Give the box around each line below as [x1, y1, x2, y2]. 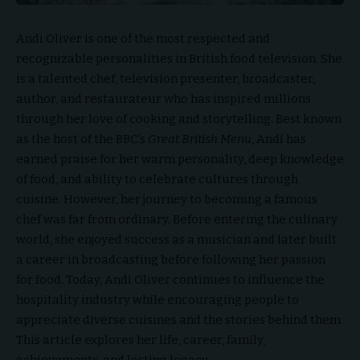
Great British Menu [148, 132, 252, 147]
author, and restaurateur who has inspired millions [16, 92, 311, 107]
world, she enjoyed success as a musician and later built [16, 232, 337, 247]
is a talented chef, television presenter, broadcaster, [16, 72, 315, 87]
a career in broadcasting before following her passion [16, 252, 325, 268]
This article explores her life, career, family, [16, 333, 265, 348]
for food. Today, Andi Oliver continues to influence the [16, 272, 325, 288]
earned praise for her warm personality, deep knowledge [16, 152, 344, 167]
